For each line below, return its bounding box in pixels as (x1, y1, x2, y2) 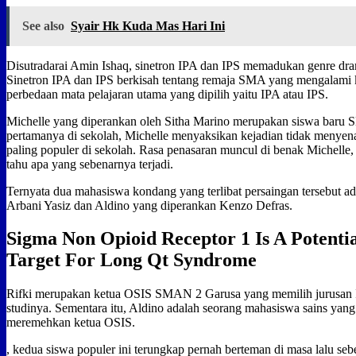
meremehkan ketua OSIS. (6, 315, 135, 330)
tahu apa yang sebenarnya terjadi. (6, 157, 173, 171)
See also (22, 18, 64, 33)
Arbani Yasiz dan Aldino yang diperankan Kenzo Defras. (6, 198, 292, 212)
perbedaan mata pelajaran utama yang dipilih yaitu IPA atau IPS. (6, 87, 328, 101)
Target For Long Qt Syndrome (6, 250, 257, 271)
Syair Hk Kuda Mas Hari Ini (71, 18, 225, 33)
